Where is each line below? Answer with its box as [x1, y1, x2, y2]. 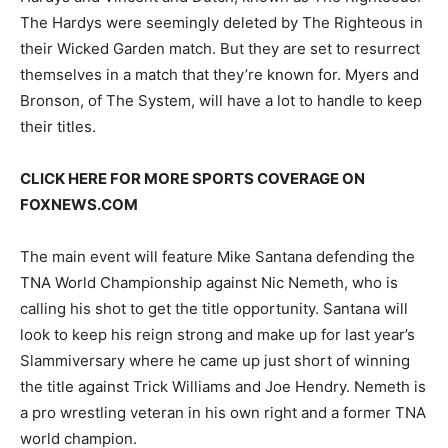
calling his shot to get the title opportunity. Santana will [20, 299, 408, 319]
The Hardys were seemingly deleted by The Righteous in [20, 13, 423, 33]
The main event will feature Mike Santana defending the [20, 247, 415, 267]
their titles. [20, 117, 96, 137]
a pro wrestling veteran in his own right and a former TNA [20, 403, 426, 423]
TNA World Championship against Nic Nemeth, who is [20, 273, 398, 293]
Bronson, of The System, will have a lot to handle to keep [20, 91, 422, 111]
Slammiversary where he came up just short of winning [20, 351, 410, 371]
